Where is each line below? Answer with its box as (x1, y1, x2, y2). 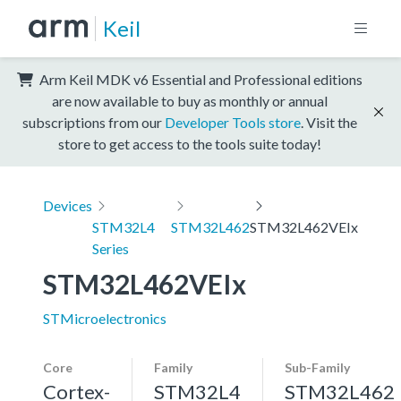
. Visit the (301, 113, 357, 131)
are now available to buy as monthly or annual (52, 91, 328, 109)
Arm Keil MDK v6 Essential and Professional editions (37, 70, 363, 88)
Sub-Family (285, 359, 350, 375)
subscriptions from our (22, 113, 165, 131)
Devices (43, 196, 92, 214)
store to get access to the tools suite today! (58, 134, 321, 152)
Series (92, 239, 129, 257)
